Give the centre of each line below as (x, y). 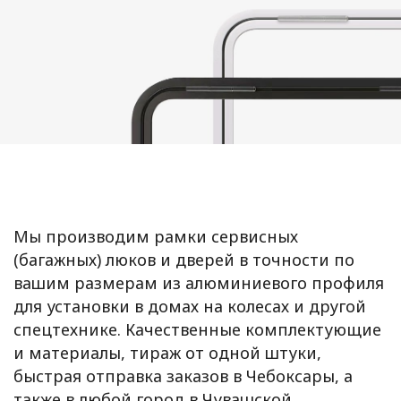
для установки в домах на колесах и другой (190, 306)
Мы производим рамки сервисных (156, 236)
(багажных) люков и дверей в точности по (184, 260)
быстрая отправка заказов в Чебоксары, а (183, 376)
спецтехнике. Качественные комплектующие (197, 329)
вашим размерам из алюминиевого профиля (199, 283)
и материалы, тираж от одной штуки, (167, 353)
